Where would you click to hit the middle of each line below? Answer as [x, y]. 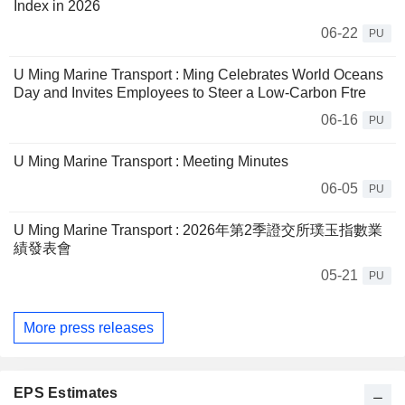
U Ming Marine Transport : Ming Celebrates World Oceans [198, 75]
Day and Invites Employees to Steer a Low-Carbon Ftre [190, 93]
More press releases [89, 327]
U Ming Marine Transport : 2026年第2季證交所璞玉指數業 [198, 230]
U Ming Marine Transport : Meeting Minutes [151, 161]
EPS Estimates [66, 393]
